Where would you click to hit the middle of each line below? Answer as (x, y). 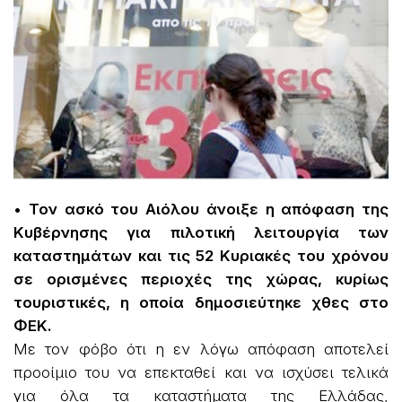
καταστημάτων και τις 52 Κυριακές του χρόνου (201, 256)
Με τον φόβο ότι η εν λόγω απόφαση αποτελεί (201, 350)
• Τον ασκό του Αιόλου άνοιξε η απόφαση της (201, 210)
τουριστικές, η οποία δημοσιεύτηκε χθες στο (201, 303)
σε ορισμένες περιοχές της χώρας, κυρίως (201, 280)
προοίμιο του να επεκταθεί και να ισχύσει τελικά (201, 373)
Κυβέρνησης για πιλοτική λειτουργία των (201, 233)
